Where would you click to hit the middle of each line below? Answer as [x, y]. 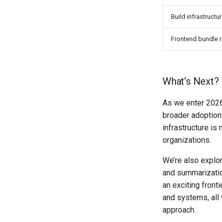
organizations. [187, 140]
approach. [179, 210]
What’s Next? [191, 82]
